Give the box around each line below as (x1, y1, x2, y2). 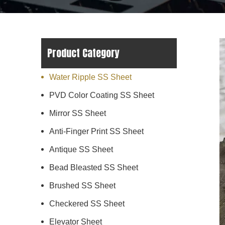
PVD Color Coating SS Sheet (49, 91, 154, 99)
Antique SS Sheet (49, 145, 113, 154)
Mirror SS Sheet (49, 109, 106, 118)
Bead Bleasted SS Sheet (49, 163, 138, 172)
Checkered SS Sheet (49, 199, 125, 208)
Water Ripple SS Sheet (49, 73, 132, 81)
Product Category (47, 45, 120, 61)
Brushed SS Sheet (49, 181, 116, 190)
